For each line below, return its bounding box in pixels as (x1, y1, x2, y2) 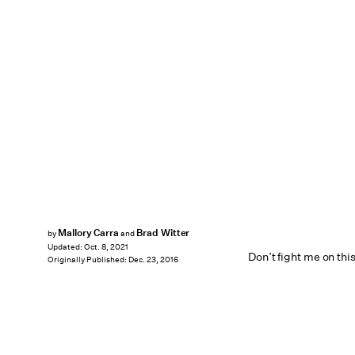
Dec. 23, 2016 (128, 254, 178, 265)
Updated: (48, 242, 84, 253)
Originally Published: (48, 254, 128, 265)
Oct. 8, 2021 (84, 242, 128, 253)
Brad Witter (136, 226, 190, 239)
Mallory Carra (57, 226, 120, 239)
